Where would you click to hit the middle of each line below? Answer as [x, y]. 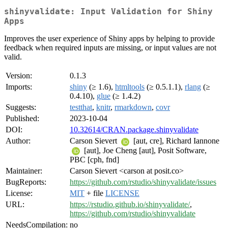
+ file [95, 193]
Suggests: [21, 107]
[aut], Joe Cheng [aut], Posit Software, [144, 150]
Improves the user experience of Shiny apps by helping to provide [109, 39]
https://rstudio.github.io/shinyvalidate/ [130, 205]
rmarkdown [133, 107]
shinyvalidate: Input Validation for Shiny [108, 12]
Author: [18, 141]
